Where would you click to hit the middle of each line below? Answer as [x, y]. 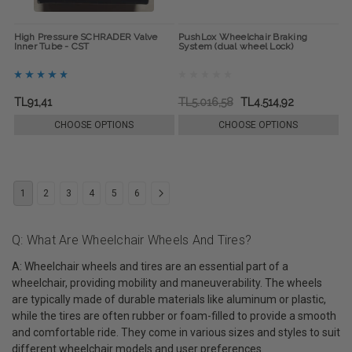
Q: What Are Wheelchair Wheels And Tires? [132, 240]
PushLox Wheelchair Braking [242, 37]
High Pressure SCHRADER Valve [86, 37]
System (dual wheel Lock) [236, 46]
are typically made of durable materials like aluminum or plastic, [169, 300]
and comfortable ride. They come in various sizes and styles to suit [176, 333]
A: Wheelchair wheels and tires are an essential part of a [150, 267]
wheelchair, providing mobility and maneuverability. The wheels [167, 283]
